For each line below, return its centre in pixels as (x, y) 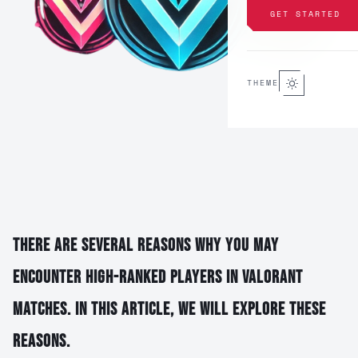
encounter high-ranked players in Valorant (158, 278)
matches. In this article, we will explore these (169, 310)
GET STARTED (305, 14)
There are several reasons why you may (146, 246)
